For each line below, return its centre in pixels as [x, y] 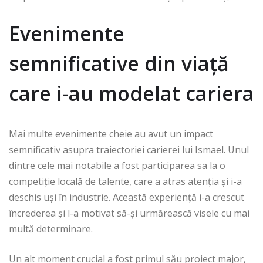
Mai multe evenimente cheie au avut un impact [111, 134]
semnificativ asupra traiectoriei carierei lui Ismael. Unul [129, 150]
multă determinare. [51, 229]
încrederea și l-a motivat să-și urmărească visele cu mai [129, 213]
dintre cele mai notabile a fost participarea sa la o [117, 166]
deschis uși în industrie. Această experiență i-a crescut [127, 198]
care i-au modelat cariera [131, 94]
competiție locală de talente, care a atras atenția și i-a [125, 182]
